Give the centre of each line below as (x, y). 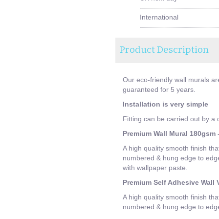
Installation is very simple (165, 104)
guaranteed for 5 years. (159, 89)
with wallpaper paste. (155, 167)
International (159, 17)
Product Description (164, 49)
